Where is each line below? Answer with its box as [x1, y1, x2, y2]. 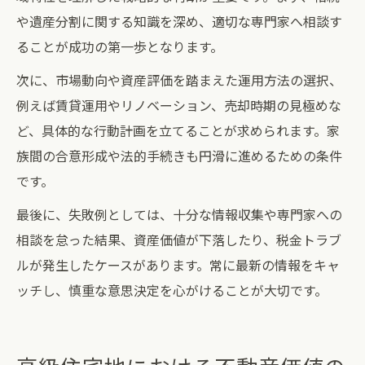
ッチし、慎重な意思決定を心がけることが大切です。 [16, 280, 328, 300]
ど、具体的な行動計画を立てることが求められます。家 [16, 121, 340, 140]
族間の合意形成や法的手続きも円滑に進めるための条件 [16, 146, 342, 165]
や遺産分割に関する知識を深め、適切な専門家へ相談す [16, 11, 342, 31]
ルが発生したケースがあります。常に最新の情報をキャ [16, 255, 340, 275]
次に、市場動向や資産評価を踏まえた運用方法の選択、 [16, 70, 342, 90]
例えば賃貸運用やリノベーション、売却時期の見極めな [16, 95, 341, 115]
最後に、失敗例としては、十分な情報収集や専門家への [16, 204, 342, 224]
